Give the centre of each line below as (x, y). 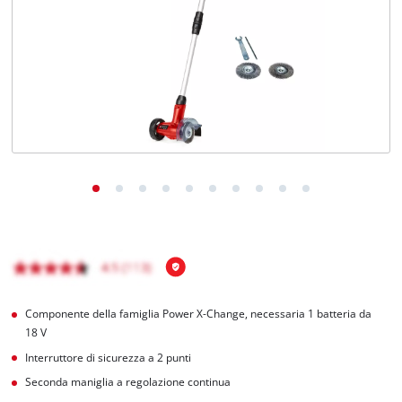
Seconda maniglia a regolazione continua (128, 382)
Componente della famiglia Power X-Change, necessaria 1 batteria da (199, 313)
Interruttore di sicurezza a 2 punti (109, 357)
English (67, 50)
